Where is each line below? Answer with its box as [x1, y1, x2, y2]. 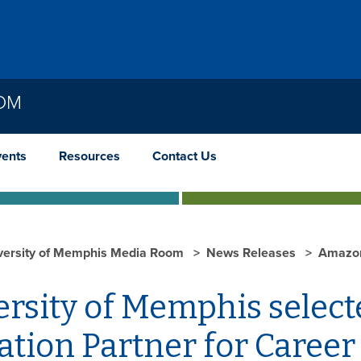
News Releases [206, 244, 299, 261]
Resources [59, 147, 120, 164]
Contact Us [152, 147, 217, 164]
